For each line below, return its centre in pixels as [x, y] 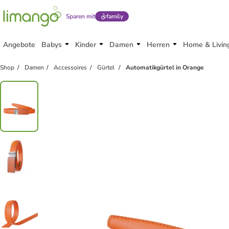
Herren [158, 45]
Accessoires [71, 67]
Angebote [19, 45]
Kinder [86, 45]
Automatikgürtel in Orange [165, 67]
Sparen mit [81, 16]
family [114, 16]
